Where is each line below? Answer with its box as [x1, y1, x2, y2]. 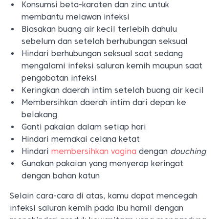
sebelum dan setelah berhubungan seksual [22, 37, 188, 46]
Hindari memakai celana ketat [22, 134, 140, 144]
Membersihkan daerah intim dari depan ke [22, 98, 186, 107]
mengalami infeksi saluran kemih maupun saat [22, 61, 202, 70]
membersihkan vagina [51, 147, 136, 156]
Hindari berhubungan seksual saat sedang [22, 49, 183, 58]
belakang [22, 110, 57, 119]
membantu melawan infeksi [22, 12, 130, 22]
